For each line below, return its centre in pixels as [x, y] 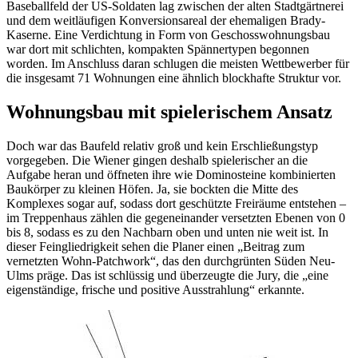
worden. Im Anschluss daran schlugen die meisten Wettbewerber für [178, 63]
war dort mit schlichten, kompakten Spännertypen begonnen [158, 49]
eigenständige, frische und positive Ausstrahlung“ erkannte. [155, 289]
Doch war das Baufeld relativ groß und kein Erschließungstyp [162, 145]
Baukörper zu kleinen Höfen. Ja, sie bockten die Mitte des [152, 189]
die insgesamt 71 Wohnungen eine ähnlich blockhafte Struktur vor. [174, 78]
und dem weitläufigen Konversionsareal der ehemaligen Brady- [166, 20]
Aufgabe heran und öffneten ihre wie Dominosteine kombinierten [171, 174]
